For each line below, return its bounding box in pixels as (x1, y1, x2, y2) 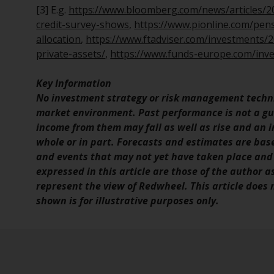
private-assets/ (36, 47, 106, 61)
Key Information (36, 76, 112, 91)
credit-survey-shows (36, 18, 130, 32)
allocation (36, 32, 81, 46)
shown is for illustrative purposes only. (36, 194, 220, 208)
